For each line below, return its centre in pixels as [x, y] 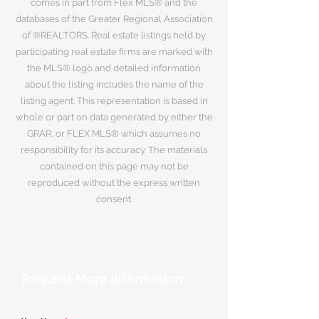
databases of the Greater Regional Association [114, 19]
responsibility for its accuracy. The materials [114, 150]
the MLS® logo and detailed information [114, 68]
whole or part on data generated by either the [114, 117]
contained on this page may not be [114, 166]
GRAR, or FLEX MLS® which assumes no [114, 134]
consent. [114, 199]
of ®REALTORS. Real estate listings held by [114, 35]
